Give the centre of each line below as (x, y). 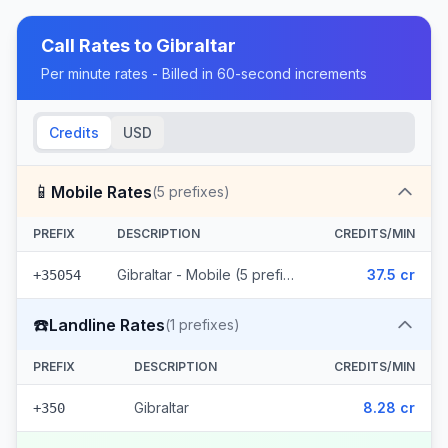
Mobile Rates (101, 191)
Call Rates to (98, 45)
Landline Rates (107, 324)
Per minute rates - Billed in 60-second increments (204, 73)
